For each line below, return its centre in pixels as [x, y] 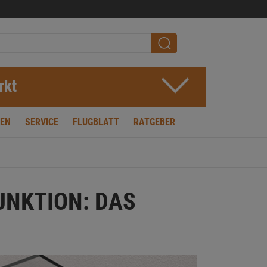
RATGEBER [154, 122]
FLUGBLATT [96, 122]
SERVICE [42, 122]
